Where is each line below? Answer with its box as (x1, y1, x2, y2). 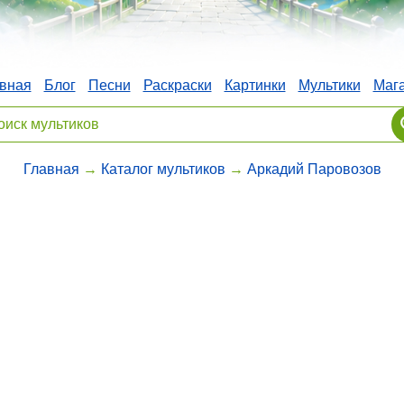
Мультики (298, 77, 361, 93)
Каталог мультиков (100, 161, 225, 177)
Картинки (224, 77, 286, 93)
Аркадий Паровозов (246, 161, 381, 177)
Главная (23, 161, 79, 177)
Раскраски (142, 77, 212, 93)
